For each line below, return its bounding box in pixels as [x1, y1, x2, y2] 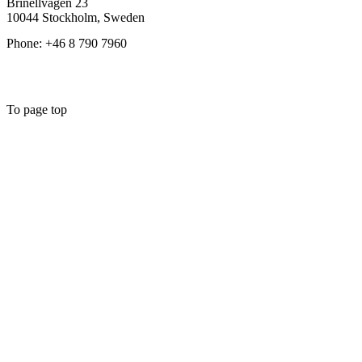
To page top [6, 102, 67, 116]
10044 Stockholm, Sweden [6, 10, 145, 24]
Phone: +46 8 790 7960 [6, 36, 127, 50]
